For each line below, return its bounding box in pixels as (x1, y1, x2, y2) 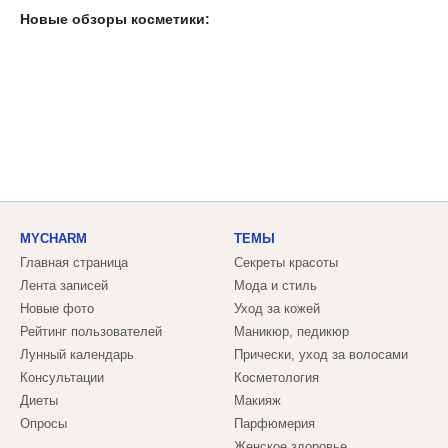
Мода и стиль (234, 278, 317, 294)
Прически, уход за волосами (234, 347, 408, 363)
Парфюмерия (234, 416, 315, 432)
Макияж (234, 393, 281, 409)
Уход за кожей (234, 301, 320, 317)
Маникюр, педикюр (234, 324, 349, 340)
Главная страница (20, 255, 128, 271)
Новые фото (20, 301, 94, 317)
